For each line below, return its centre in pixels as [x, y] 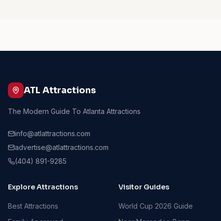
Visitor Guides [144, 187]
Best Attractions [33, 206]
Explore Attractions [43, 187]
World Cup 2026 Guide [156, 206]
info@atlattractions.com [53, 134]
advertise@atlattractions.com [62, 147]
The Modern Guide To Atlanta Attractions [74, 111]
